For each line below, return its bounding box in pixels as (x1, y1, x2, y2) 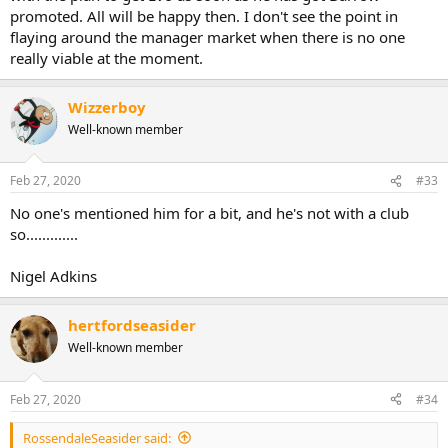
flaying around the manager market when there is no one (10, 26, 405, 47)
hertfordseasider (68, 315, 196, 336)
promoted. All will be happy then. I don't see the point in (10, 5, 398, 26)
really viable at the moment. (10, 47, 203, 68)
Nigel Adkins (10, 266, 97, 287)
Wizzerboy (68, 96, 146, 117)
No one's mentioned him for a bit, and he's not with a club (10, 203, 409, 224)
